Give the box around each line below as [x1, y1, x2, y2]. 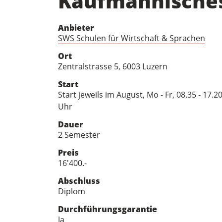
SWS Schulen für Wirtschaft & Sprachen [58, 33, 205, 44]
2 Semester [58, 129, 100, 140]
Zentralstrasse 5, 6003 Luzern [58, 61, 167, 72]
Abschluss [58, 175, 100, 186]
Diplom [58, 186, 85, 197]
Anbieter [58, 22, 94, 33]
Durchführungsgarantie [58, 204, 157, 215]
